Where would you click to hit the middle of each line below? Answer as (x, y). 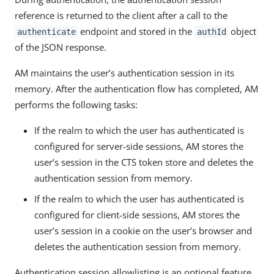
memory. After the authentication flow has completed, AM (136, 88)
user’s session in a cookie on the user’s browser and (143, 230)
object (243, 31)
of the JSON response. (61, 47)
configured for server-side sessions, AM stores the (139, 146)
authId (211, 31)
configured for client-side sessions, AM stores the (137, 214)
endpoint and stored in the (136, 31)
